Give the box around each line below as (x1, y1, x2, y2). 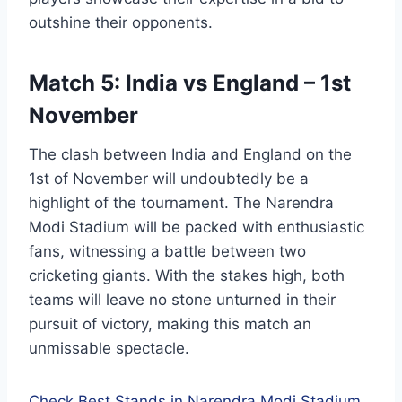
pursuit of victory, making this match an (29, 315, 311, 334)
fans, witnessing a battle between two (29, 242, 306, 261)
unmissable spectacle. (29, 339, 189, 358)
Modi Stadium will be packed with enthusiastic (29, 218, 364, 237)
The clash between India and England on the (29, 145, 352, 164)
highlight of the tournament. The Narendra (29, 194, 334, 213)
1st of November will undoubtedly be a (29, 170, 309, 188)
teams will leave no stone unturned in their (29, 291, 336, 310)
